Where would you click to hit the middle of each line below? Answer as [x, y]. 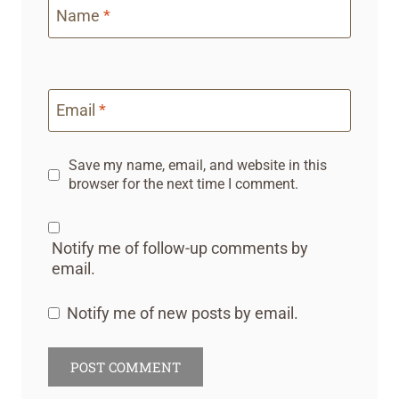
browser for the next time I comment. [183, 184]
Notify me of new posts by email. [182, 313]
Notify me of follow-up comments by [179, 248]
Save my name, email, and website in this [197, 166]
